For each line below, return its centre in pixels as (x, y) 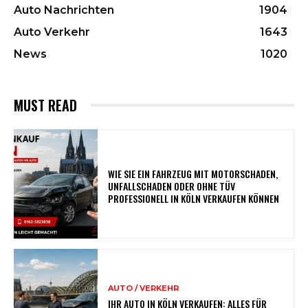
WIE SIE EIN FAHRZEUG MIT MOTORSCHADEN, (193, 174)
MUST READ (45, 105)
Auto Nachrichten (64, 10)
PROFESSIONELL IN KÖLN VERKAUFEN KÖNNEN (194, 199)
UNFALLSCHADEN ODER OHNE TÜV (172, 186)
